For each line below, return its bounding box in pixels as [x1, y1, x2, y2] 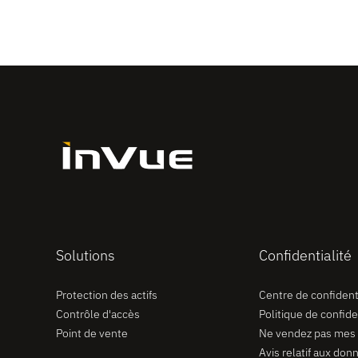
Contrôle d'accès [56, 306, 140, 321]
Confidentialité [258, 245, 352, 265]
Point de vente [56, 325, 128, 340]
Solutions [56, 245, 115, 265]
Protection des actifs [56, 287, 157, 302]
